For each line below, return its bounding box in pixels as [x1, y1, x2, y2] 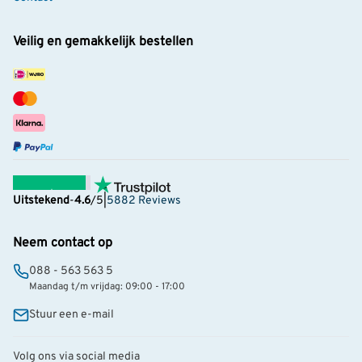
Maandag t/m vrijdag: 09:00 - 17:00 [29, 280, 185, 294]
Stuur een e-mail [29, 308, 114, 322]
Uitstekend [13, 194, 69, 208]
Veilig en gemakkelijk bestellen [13, 34, 193, 51]
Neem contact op [13, 235, 112, 252]
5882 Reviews [107, 194, 181, 208]
